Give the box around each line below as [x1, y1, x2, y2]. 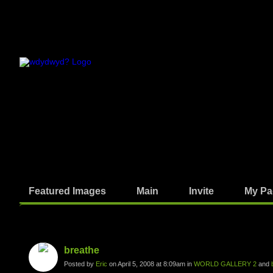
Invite [189, 186, 214, 196]
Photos [26, 210, 57, 221]
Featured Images [29, 186, 106, 196]
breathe [64, 245, 99, 255]
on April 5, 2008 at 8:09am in [107, 260, 194, 268]
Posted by [64, 260, 96, 268]
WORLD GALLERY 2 [194, 260, 257, 268]
